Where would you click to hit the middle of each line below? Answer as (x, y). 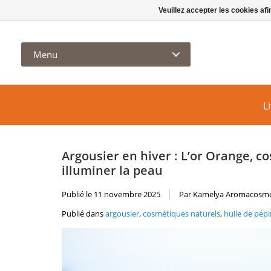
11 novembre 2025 (127, 194)
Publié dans (83, 214)
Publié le (78, 194)
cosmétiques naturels (181, 214)
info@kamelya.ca (131, 12)
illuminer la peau (112, 170)
